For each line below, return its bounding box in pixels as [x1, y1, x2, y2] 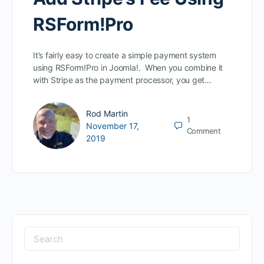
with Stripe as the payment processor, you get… [33, 75, 212, 85]
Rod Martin [86, 108, 128, 118]
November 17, [86, 120, 139, 131]
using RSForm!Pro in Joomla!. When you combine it [33, 62, 223, 73]
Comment [186, 126, 222, 136]
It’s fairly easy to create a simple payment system [33, 50, 216, 61]
